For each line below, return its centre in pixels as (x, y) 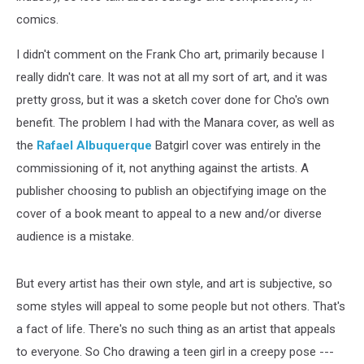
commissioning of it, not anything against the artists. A (162, 168)
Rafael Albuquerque (94, 145)
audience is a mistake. (75, 236)
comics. (37, 19)
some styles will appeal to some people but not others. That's (181, 306)
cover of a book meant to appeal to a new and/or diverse (169, 213)
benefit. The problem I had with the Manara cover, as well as (175, 122)
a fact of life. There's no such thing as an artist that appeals (176, 329)
